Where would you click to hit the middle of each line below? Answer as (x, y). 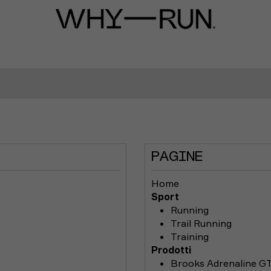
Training (190, 237)
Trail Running (201, 223)
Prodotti (171, 250)
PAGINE (177, 157)
